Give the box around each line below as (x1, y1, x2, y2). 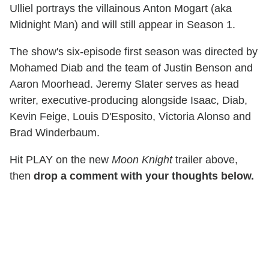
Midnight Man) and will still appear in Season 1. (10, 19, 235, 31)
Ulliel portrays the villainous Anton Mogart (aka (10, 2, 232, 15)
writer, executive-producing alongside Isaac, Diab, (10, 94, 247, 107)
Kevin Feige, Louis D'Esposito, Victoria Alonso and (10, 110, 251, 123)
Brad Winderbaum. (10, 127, 100, 139)
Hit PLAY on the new (10, 154, 112, 166)
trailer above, (172, 154, 238, 166)
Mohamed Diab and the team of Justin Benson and (10, 62, 253, 74)
